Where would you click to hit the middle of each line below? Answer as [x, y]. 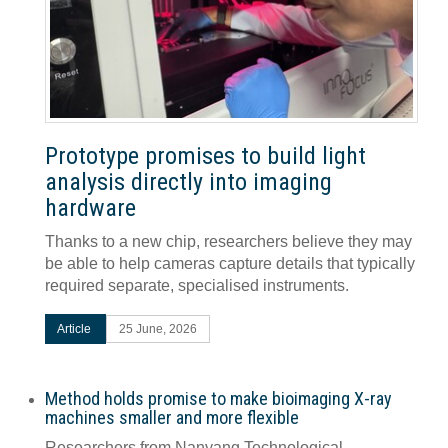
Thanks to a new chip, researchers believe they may [228, 241]
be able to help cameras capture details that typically [230, 263]
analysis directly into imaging [188, 181]
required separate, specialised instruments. [197, 285]
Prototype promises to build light [205, 155]
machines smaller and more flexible [172, 417]
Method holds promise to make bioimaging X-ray [218, 398]
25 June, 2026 [158, 328]
